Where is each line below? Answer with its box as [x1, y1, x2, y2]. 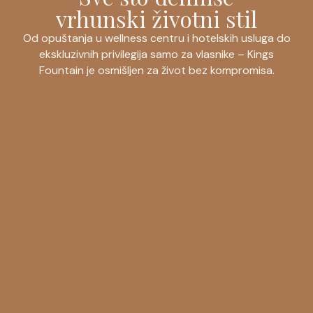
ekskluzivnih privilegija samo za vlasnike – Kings [39, 47, 274, 62]
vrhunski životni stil [56, 3, 257, 34]
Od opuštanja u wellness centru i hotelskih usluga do [22, 31, 291, 46]
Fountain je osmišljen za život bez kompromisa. [38, 63, 275, 78]
